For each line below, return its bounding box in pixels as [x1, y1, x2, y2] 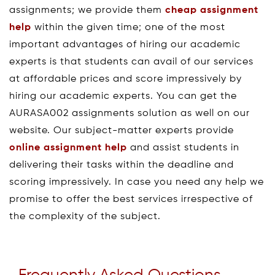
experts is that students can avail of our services [9, 56, 254, 67]
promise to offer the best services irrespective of [9, 194, 253, 204]
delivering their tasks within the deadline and [9, 160, 234, 170]
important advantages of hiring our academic [9, 39, 241, 50]
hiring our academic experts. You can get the [9, 91, 237, 101]
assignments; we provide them [9, 5, 165, 15]
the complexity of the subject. [9, 211, 161, 222]
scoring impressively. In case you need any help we [9, 177, 264, 187]
